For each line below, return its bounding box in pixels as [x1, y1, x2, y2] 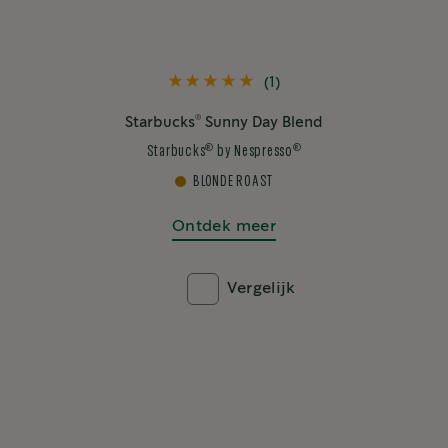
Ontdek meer [171, 219, 277, 235]
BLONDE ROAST [193, 175, 273, 189]
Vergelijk [226, 281, 296, 297]
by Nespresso [214, 145, 293, 159]
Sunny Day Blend [201, 116, 323, 131]
